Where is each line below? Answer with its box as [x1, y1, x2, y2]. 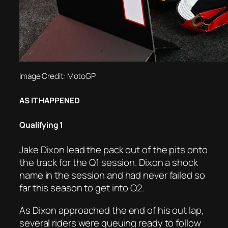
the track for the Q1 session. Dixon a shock [19, 156, 198, 169]
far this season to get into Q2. [19, 181, 144, 195]
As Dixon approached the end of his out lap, [19, 203, 204, 217]
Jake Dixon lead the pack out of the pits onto [19, 143, 208, 157]
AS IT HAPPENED [19, 95, 80, 106]
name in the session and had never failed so [19, 168, 205, 182]
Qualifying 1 [19, 119, 63, 130]
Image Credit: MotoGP [19, 71, 96, 82]
